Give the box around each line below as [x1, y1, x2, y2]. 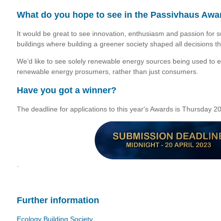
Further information [17, 195, 99, 205]
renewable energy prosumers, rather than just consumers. [17, 68, 198, 75]
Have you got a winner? [17, 85, 116, 95]
